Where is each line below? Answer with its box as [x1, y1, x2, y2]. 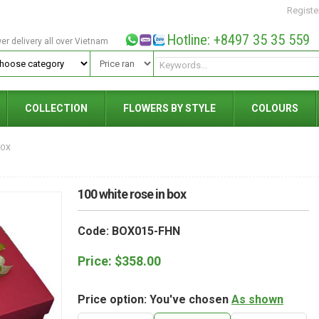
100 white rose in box [78, 187, 186, 202]
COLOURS [251, 103, 298, 114]
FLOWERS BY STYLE [123, 103, 216, 114]
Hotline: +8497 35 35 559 [166, 31, 310, 48]
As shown [231, 293, 283, 306]
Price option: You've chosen [78, 293, 231, 306]
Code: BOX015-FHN [78, 224, 180, 238]
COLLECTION [25, 103, 88, 114]
